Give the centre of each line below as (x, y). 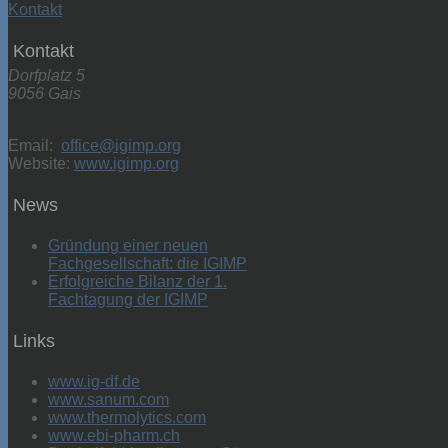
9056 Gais (44, 93)
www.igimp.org (126, 163)
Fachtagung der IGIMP (128, 299)
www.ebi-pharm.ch (114, 435)
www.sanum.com (108, 399)
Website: (41, 163)
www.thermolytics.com (127, 417)
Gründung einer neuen (128, 245)
